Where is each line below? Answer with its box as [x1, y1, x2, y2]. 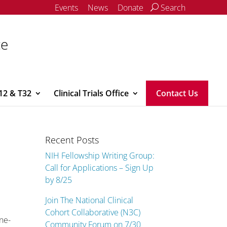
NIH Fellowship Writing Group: [45, 150, 155, 161]
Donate [118, 2, 143, 13]
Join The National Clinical [45, 195, 134, 206]
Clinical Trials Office [54, 88, 129, 99]
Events [55, 2, 78, 13]
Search [159, 2, 185, 13]
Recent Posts [45, 134, 99, 146]
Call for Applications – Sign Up [45, 162, 154, 173]
